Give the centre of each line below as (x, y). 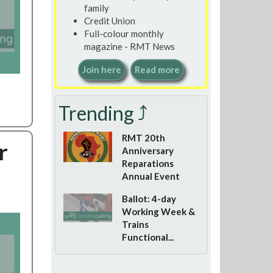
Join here (101, 69)
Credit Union (109, 20)
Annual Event (151, 176)
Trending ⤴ (103, 113)
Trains (135, 224)
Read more (157, 69)
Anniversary (147, 151)
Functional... (147, 237)
